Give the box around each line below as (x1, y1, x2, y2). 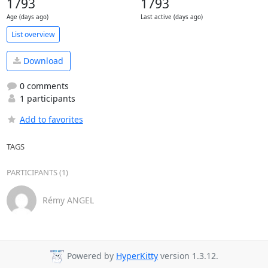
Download (21, 55, 63, 67)
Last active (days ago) (140, 13, 203, 21)
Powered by (65, 250, 116, 262)
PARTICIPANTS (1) (6, 166, 68, 178)
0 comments (17, 80, 69, 92)
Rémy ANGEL (42, 194, 94, 206)
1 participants (17, 92, 75, 104)
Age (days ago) (6, 13, 48, 21)
